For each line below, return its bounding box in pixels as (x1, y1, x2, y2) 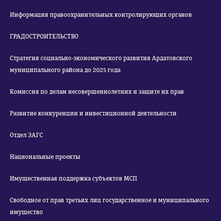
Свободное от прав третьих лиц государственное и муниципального (10, 197, 209, 204)
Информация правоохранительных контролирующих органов (10, 11, 192, 18)
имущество (10, 209, 43, 216)
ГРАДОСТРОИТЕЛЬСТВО (10, 33, 78, 40)
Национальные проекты (10, 153, 80, 160)
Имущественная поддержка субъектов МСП (10, 175, 137, 182)
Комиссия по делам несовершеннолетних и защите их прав (10, 88, 184, 95)
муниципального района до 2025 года (10, 67, 120, 74)
